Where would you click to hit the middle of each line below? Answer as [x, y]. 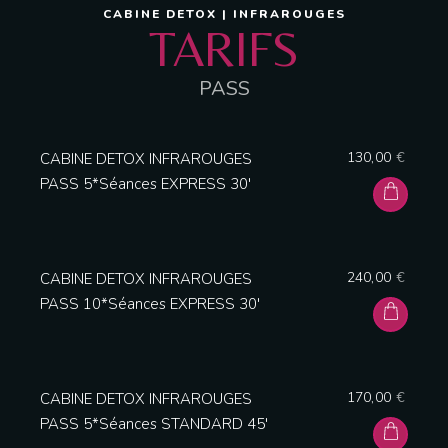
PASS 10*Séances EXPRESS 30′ [150, 303]
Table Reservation [224, 285]
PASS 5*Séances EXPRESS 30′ [145, 183]
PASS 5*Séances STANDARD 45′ [154, 423]
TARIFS [224, 48]
